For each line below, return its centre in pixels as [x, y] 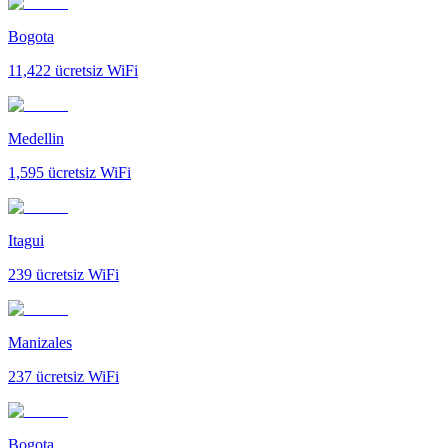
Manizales [40, 342]
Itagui [26, 240]
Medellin [36, 138]
